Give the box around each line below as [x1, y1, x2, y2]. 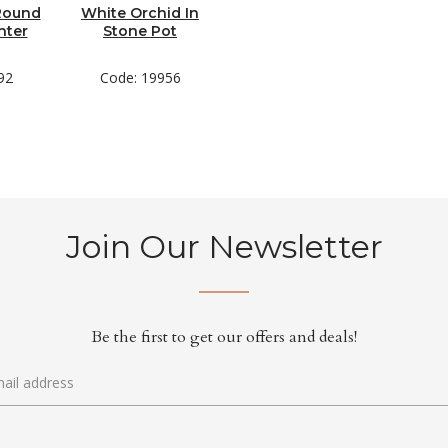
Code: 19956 [99, 68, 181, 87]
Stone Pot [103, 22, 177, 40]
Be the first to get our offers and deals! [91, 326, 357, 348]
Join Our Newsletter [65, 227, 383, 266]
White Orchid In [81, 4, 199, 22]
